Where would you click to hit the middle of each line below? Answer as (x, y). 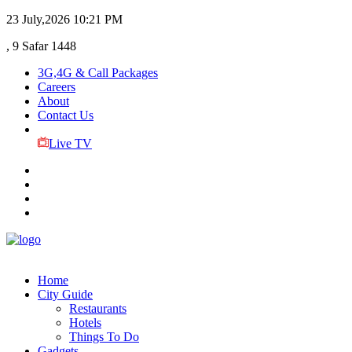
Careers (57, 87)
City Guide (65, 294)
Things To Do (104, 337)
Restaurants (98, 308)
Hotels (85, 323)
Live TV (70, 143)
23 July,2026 (38, 19)
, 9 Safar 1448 (41, 46)
